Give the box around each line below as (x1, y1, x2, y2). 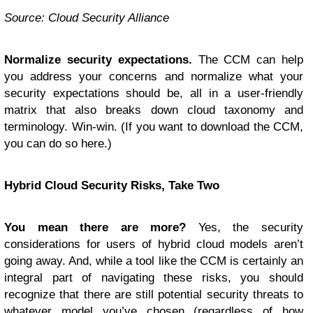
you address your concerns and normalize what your (4, 70, 303, 84)
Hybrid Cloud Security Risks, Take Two (4, 179, 219, 193)
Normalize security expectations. (4, 53, 192, 67)
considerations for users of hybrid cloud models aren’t (4, 238, 303, 252)
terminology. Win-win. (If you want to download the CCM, (4, 120, 303, 134)
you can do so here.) (4, 137, 112, 151)
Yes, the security (186, 221, 304, 235)
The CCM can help (191, 53, 304, 67)
